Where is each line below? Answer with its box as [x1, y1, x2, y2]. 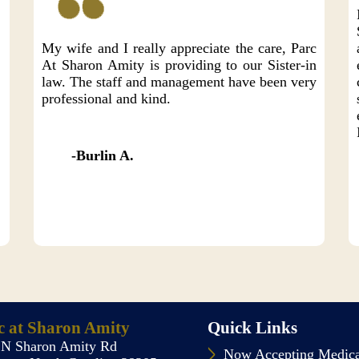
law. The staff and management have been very [42, 74, 317, 90]
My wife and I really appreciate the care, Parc [42, 40, 317, 56]
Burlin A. [76, 147, 135, 163]
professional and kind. [42, 91, 171, 107]
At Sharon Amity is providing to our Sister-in [42, 57, 317, 73]
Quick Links [208, 318, 298, 337]
